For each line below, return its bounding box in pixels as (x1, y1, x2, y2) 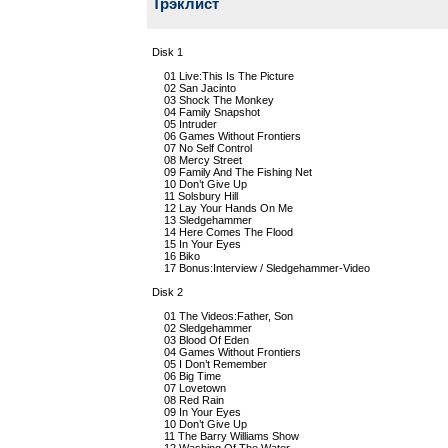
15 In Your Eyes (151, 238, 241, 250)
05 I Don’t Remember (151, 358, 267, 370)
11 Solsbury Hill (151, 190, 238, 202)
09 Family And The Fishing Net (151, 166, 312, 178)
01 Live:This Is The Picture (151, 70, 294, 82)
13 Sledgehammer (151, 214, 252, 226)
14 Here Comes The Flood (151, 226, 293, 238)
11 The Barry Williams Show (151, 430, 299, 442)
